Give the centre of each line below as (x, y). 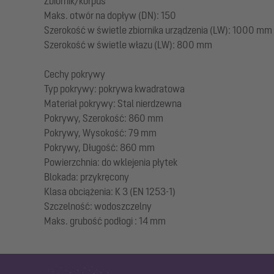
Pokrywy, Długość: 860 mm (99, 148)
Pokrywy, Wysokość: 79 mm (100, 133)
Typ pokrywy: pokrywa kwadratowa (114, 89)
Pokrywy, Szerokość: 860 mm (104, 118)
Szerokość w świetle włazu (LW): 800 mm (128, 45)
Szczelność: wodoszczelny (98, 206)
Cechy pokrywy (75, 74)
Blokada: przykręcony (87, 177)
